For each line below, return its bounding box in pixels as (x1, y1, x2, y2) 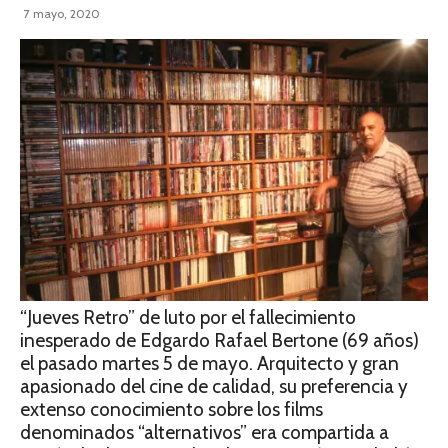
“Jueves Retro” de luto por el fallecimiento (20, 306, 356, 330)
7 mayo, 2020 (24, 6, 100, 21)
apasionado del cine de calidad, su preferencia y (20, 375, 408, 399)
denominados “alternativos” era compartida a (20, 421, 389, 445)
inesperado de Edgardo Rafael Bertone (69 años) (20, 329, 419, 353)
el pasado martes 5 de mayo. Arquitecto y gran (20, 352, 399, 376)
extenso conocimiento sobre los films (20, 398, 323, 422)
